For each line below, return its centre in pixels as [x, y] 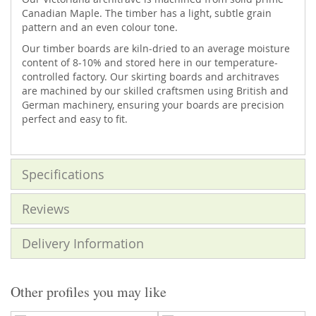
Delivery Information [83, 243]
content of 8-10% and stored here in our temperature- [150, 62]
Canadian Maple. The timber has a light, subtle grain [147, 13]
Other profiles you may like [89, 292]
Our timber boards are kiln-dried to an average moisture [156, 48]
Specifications [63, 174]
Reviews [46, 209]
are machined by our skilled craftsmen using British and [155, 91]
